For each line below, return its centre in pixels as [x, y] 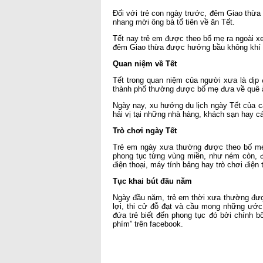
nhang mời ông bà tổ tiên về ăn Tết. [174, 22]
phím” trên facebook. [148, 224]
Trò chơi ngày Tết [145, 131]
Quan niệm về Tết [145, 64]
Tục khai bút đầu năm [152, 181]
